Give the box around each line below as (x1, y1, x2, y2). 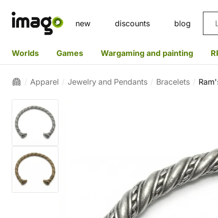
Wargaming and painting (101, 48, 193, 58)
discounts (115, 18, 150, 28)
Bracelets (156, 77, 190, 87)
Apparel (30, 77, 59, 87)
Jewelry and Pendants (68, 77, 147, 87)
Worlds (12, 48, 39, 58)
